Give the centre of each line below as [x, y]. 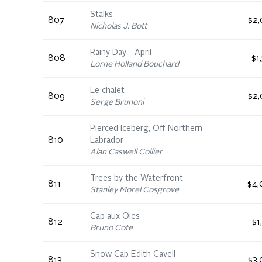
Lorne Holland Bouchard [135, 64]
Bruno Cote [111, 228]
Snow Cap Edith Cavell [133, 254]
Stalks [101, 15]
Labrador [107, 140]
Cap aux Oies [115, 216]
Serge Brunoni [117, 102]
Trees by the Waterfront [137, 178]
